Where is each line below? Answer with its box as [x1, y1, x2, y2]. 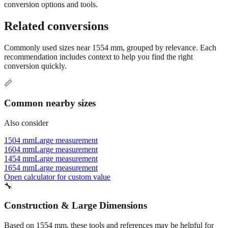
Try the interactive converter [72, 9, 162, 18]
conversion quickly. [4, 79, 67, 89]
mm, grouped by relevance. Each [108, 61, 216, 70]
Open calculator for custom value [4, 190, 110, 199]
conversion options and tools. [4, 18, 98, 27]
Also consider [4, 136, 48, 145]
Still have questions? [4, 9, 70, 18]
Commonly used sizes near [4, 61, 92, 70]
